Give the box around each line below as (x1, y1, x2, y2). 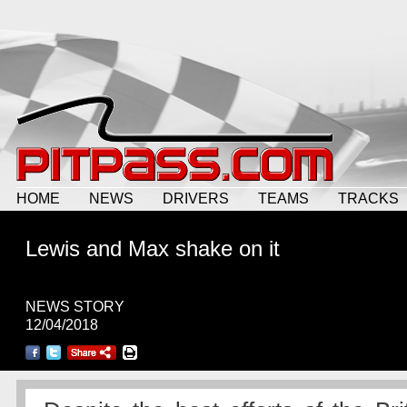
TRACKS (338, 190, 399, 206)
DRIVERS (163, 190, 229, 206)
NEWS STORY (25, 299, 124, 314)
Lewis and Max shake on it (25, 236, 280, 261)
